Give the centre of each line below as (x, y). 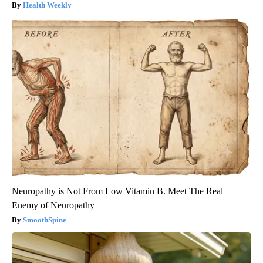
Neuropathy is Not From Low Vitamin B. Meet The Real (117, 191)
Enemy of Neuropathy (53, 205)
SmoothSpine (45, 220)
